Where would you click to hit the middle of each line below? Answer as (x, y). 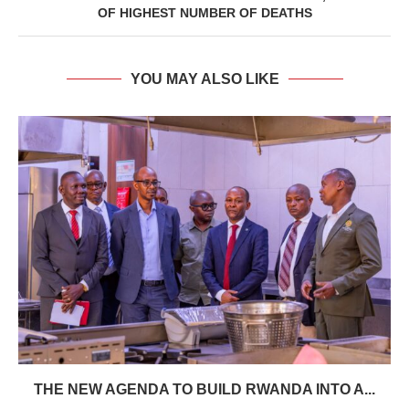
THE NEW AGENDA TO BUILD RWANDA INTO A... (204, 390)
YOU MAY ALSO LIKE (204, 79)
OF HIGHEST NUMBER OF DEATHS (204, 13)
